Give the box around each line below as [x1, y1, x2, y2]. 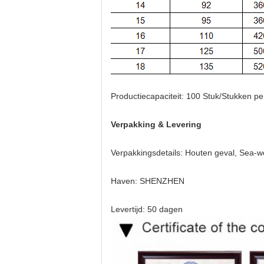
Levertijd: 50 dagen [111, 204, 183, 214]
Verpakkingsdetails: [111, 148, 185, 157]
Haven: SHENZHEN [111, 176, 184, 186]
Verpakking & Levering [111, 120, 202, 129]
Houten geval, [185, 148, 239, 157]
